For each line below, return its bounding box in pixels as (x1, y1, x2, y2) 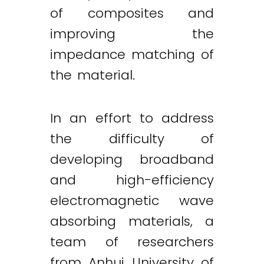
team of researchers (50, 233, 214, 251)
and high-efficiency (50, 171, 214, 189)
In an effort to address (50, 109, 214, 127)
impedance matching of (50, 45, 214, 64)
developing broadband (50, 150, 214, 169)
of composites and (50, 4, 214, 22)
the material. (50, 65, 135, 84)
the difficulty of (50, 130, 214, 148)
